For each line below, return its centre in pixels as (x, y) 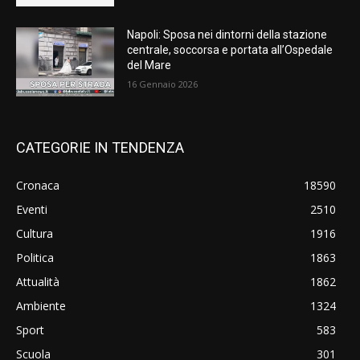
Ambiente (41, 306)
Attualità (38, 282)
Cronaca (38, 186)
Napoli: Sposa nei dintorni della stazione (227, 35)
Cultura (35, 234)
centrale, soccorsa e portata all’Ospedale (230, 50)
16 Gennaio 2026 (163, 84)
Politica (35, 258)
